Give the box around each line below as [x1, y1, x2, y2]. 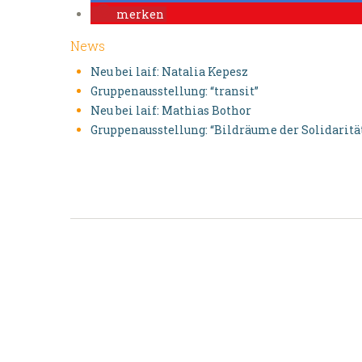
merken [116, 6, 164, 22]
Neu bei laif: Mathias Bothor [90, 103, 251, 118]
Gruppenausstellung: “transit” [90, 83, 259, 99]
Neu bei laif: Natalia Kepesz [90, 64, 248, 79]
